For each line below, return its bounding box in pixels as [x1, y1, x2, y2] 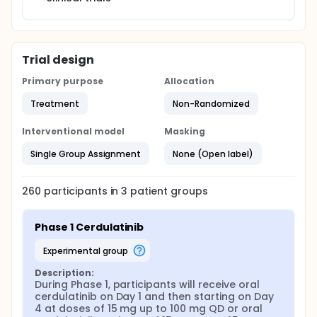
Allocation [164, 75, 214, 87]
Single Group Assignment [30, 147, 142, 160]
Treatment [30, 97, 79, 110]
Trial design [22, 52, 94, 68]
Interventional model [22, 125, 125, 137]
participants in [43, 184, 122, 198]
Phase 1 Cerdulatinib [35, 220, 144, 234]
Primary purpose [22, 75, 103, 87]
